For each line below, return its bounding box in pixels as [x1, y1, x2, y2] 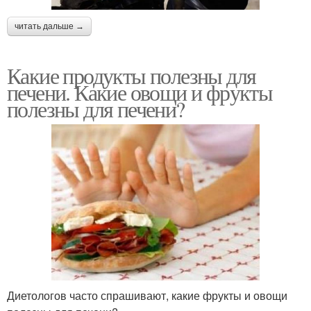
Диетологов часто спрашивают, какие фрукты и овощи [7, 287, 287, 303]
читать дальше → [15, 21, 84, 31]
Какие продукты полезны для [7, 60, 256, 90]
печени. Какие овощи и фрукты [7, 76, 273, 107]
